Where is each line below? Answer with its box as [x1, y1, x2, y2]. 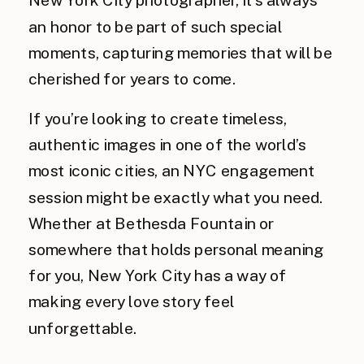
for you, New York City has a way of [28, 266, 287, 284]
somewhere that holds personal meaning [28, 240, 324, 258]
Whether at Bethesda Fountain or [28, 214, 275, 232]
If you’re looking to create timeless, [28, 109, 287, 128]
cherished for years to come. [28, 69, 236, 88]
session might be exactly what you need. [28, 187, 323, 206]
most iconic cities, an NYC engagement [28, 161, 315, 180]
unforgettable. [28, 318, 136, 337]
